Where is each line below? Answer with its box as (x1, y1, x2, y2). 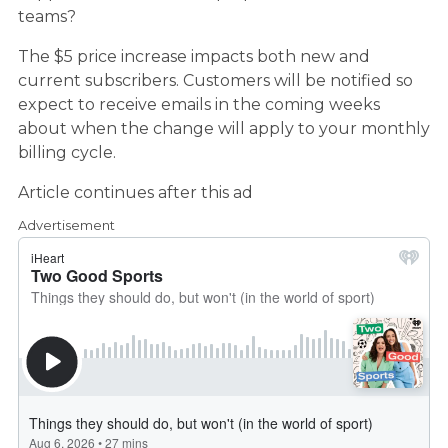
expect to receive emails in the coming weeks (18, 95, 380, 115)
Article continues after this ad (18, 183, 253, 203)
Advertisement (18, 217, 115, 234)
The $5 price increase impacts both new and (18, 47, 370, 67)
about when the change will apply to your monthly (18, 119, 430, 139)
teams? (18, 7, 76, 27)
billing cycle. (18, 143, 116, 163)
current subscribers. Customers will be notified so (18, 71, 413, 91)
